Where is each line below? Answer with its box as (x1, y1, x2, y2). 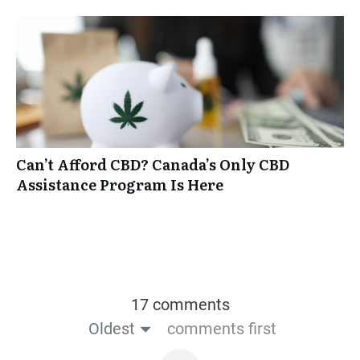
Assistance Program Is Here (16, 174, 223, 196)
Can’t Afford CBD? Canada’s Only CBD (16, 153, 289, 176)
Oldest (88, 319, 135, 339)
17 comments (130, 295, 230, 315)
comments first (166, 319, 276, 339)
